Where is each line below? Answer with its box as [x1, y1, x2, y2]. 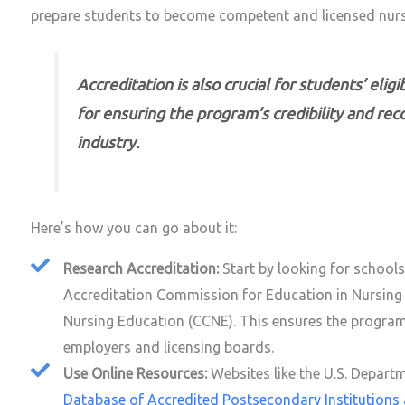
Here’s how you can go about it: [31, 220, 237, 237]
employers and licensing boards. [63, 339, 275, 356]
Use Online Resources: [63, 365, 212, 382]
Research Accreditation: [63, 260, 220, 278]
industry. [77, 134, 140, 152]
